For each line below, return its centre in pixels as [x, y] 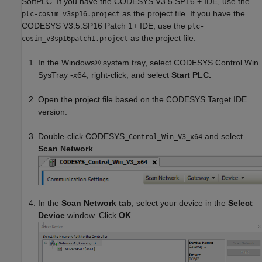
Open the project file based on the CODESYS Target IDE [142, 99]
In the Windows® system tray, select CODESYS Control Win [148, 62]
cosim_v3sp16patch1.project [75, 38]
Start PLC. [191, 75]
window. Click [92, 216]
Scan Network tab [96, 203]
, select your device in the [180, 203]
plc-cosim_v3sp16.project [71, 14]
